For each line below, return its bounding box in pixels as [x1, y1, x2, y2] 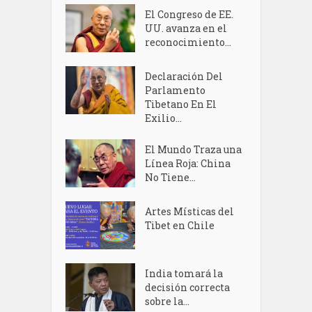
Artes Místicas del [145, 204, 235, 218]
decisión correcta [145, 280, 231, 294]
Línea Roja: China [145, 156, 231, 170]
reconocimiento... [145, 35, 232, 49]
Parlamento [145, 83, 206, 97]
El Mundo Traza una [145, 142, 242, 156]
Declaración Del [145, 69, 224, 83]
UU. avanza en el [145, 21, 228, 35]
